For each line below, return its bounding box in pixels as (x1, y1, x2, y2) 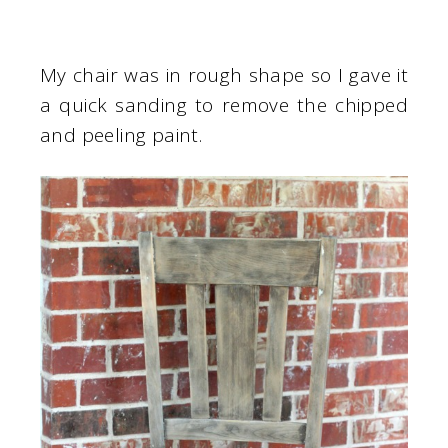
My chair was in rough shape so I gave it (40, 61, 408, 88)
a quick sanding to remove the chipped (40, 91, 408, 118)
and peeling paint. (40, 121, 203, 148)
